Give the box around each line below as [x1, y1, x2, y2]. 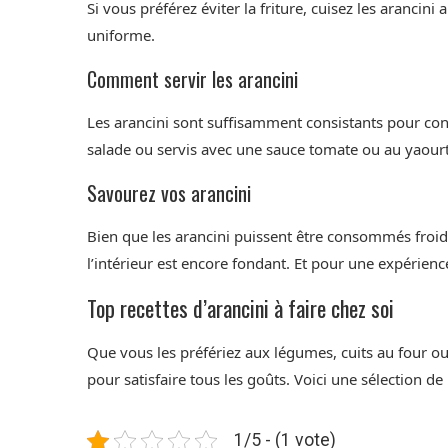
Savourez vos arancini [87, 178, 251, 209]
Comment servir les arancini [87, 64, 298, 95]
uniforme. [87, 25, 155, 46]
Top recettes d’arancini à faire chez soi [87, 292, 394, 325]
